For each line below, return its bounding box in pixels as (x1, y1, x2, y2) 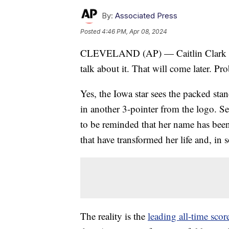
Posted (80, 28, 102, 36)
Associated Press (115, 11, 177, 21)
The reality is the (80, 210, 148, 223)
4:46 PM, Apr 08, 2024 (102, 28, 167, 36)
